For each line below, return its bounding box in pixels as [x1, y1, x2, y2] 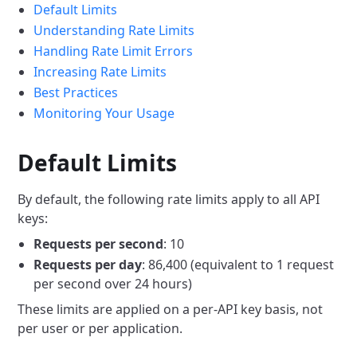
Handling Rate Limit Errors [33, 42, 194, 60]
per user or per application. [18, 320, 183, 337]
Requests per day [33, 256, 143, 273]
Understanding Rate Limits [33, 22, 195, 39]
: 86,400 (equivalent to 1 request [142, 256, 335, 273]
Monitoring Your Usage [33, 104, 175, 122]
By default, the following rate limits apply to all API [18, 190, 320, 208]
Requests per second [33, 235, 164, 253]
